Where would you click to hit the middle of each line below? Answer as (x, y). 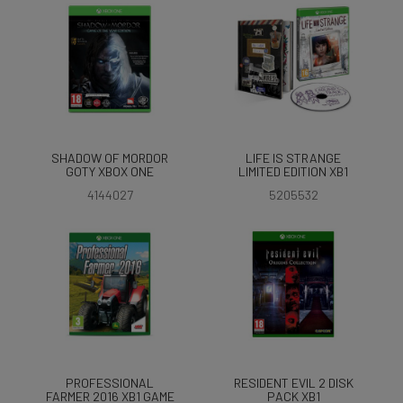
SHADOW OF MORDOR (110, 158)
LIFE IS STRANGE (293, 158)
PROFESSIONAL (110, 383)
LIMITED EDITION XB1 (293, 171)
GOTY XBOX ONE (110, 171)
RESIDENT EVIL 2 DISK (293, 383)
